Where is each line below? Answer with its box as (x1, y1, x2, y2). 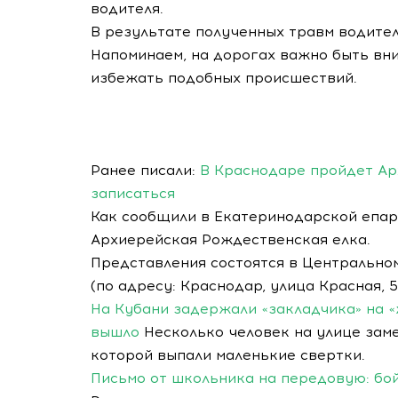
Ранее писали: (91, 162, 200, 179)
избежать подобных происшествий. (91, 69, 357, 86)
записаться (91, 185, 175, 202)
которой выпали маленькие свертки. (91, 346, 370, 363)
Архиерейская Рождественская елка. (91, 231, 370, 248)
